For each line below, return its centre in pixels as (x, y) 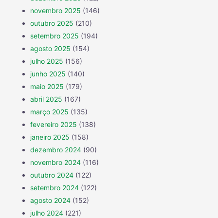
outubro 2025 (52, 23)
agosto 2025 (50, 49)
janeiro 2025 (50, 137)
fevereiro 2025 (54, 125)
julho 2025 (47, 61)
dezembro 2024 (56, 150)
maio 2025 (47, 87)
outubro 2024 (52, 175)
